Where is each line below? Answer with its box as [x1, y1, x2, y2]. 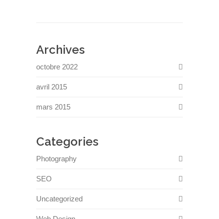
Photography [36, 154, 77, 163]
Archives [36, 43, 85, 57]
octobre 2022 [36, 63, 78, 71]
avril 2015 [36, 83, 67, 91]
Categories [36, 134, 98, 149]
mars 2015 [36, 103, 70, 111]
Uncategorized [36, 195, 83, 203]
